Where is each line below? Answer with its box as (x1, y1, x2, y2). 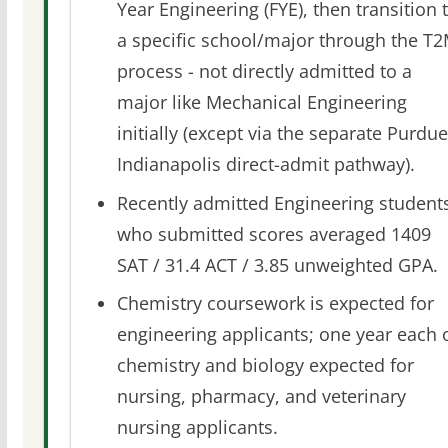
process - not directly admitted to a (116, 59, 412, 84)
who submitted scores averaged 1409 (116, 221, 431, 246)
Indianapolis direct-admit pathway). (116, 152, 415, 177)
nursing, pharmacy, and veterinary (116, 383, 406, 408)
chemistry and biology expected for (116, 352, 414, 377)
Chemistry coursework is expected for (116, 290, 434, 315)
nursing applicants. (116, 414, 278, 439)
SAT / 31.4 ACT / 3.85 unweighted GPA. (116, 252, 438, 277)
